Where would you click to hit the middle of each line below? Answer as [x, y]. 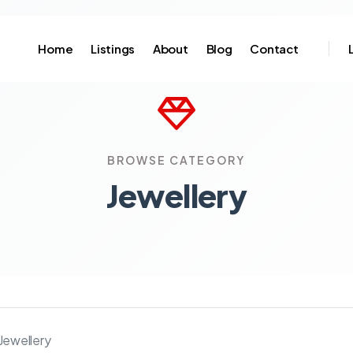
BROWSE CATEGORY [176, 160]
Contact [274, 48]
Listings [113, 48]
